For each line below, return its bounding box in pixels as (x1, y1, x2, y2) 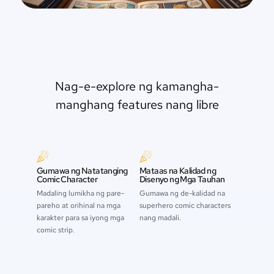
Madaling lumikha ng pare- (37, 188, 124, 199)
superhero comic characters (139, 201, 231, 211)
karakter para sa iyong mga (37, 213, 124, 223)
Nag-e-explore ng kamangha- (55, 78, 219, 95)
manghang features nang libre (55, 97, 219, 113)
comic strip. (37, 225, 75, 235)
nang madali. (139, 213, 181, 223)
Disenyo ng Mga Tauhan (139, 174, 225, 185)
